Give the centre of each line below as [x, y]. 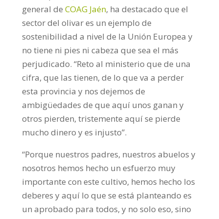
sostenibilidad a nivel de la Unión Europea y [107, 36]
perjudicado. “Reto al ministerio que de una [106, 64]
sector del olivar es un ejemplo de [87, 23]
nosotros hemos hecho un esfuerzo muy [99, 168]
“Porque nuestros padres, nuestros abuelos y [109, 154]
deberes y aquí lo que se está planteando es [107, 195]
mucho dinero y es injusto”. [74, 132]
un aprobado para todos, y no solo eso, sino [106, 209]
